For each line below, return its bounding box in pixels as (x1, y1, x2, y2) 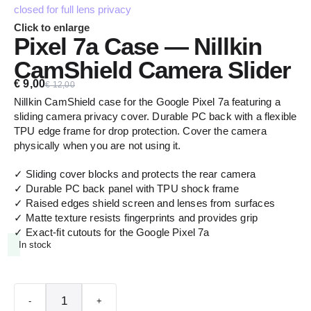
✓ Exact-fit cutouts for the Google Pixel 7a (14, 226, 210, 238)
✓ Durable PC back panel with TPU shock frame (14, 183, 239, 194)
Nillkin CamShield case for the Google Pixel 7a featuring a (14, 96, 280, 108)
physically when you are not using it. (14, 140, 181, 151)
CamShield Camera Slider (14, 57, 292, 83)
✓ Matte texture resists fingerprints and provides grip (14, 212, 258, 224)
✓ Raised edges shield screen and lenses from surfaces (14, 197, 275, 209)
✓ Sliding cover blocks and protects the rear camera (14, 168, 256, 180)
